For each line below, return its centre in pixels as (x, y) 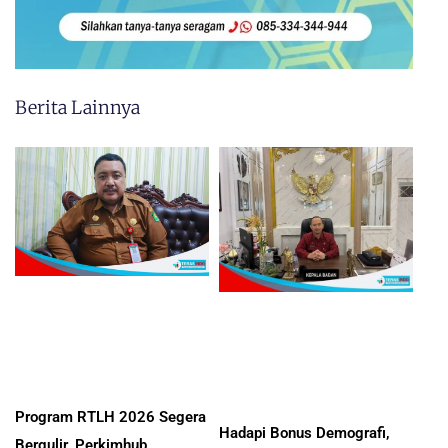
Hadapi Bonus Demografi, (304, 433)
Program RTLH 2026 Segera (110, 417)
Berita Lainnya (77, 107)
